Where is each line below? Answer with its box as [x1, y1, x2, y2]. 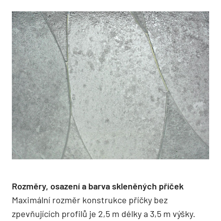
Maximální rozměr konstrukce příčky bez [12, 194, 168, 205]
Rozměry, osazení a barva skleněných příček [12, 181, 184, 191]
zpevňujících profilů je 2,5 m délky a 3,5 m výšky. [12, 208, 195, 219]
